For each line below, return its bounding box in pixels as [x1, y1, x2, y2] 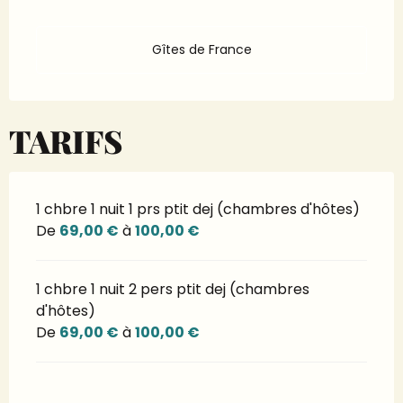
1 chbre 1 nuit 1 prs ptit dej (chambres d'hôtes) [36, 199, 360, 219]
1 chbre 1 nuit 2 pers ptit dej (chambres [36, 279, 309, 300]
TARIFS [9, 120, 122, 162]
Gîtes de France [151, 40, 252, 58]
